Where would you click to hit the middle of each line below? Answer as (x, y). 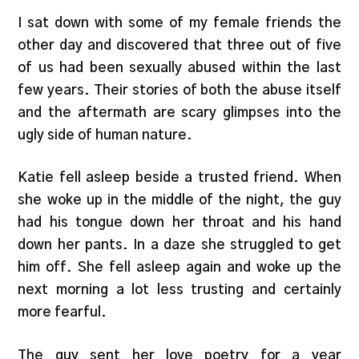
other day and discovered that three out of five (179, 45)
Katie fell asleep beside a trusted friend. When (179, 178)
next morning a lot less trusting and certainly (179, 290)
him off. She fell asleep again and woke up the (179, 268)
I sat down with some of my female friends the (179, 22)
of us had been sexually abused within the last (179, 67)
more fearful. (63, 313)
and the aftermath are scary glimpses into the (179, 112)
